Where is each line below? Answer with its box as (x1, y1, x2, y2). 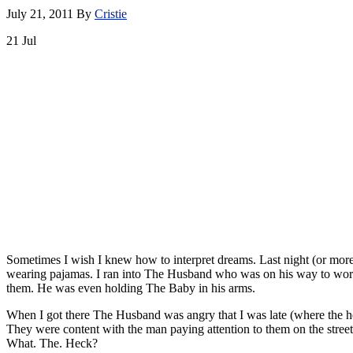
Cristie (95, 6, 127, 20)
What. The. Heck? (6, 336, 98, 350)
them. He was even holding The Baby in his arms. (6, 281, 255, 295)
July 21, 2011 (6, 6, 73, 20)
